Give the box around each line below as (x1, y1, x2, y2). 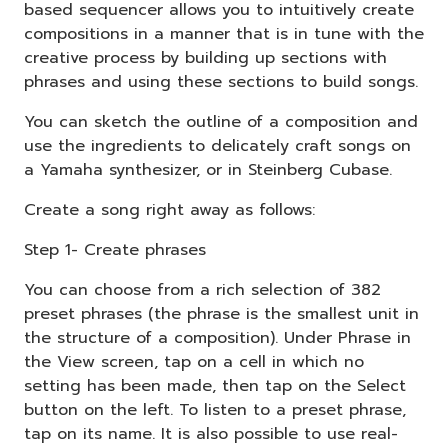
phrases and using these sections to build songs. (24, 69, 418, 94)
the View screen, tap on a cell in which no (24, 349, 364, 374)
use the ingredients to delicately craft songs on (24, 133, 411, 158)
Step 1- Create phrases (24, 237, 206, 262)
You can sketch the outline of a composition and (24, 109, 418, 134)
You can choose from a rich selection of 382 (24, 277, 381, 302)
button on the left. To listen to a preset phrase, (24, 397, 406, 422)
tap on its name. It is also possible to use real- (24, 421, 398, 446)
